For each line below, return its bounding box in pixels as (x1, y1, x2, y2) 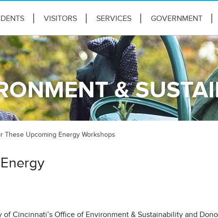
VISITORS (44, 14, 77, 23)
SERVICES (96, 14, 131, 23)
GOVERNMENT (151, 14, 202, 23)
